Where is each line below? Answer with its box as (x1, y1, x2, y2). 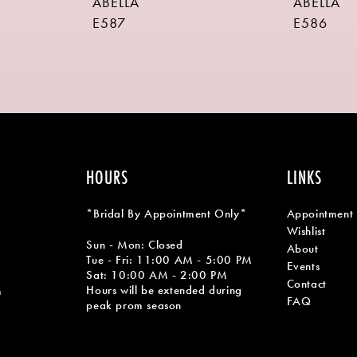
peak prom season (86, 296, 182, 313)
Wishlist (286, 222, 326, 239)
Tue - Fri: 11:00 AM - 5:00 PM (86, 251, 253, 268)
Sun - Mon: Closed (86, 236, 183, 253)
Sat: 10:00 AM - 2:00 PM (86, 266, 228, 283)
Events (286, 257, 320, 274)
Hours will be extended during (86, 281, 242, 298)
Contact (286, 275, 327, 292)
